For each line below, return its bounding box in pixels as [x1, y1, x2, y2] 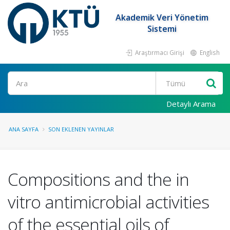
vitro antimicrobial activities [8, 190, 209, 214]
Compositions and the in [8, 167, 189, 191]
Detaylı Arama [166, 99, 216, 109]
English [198, 48, 220, 56]
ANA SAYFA [9, 125, 39, 133]
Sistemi [147, 23, 177, 34]
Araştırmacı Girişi [133, 48, 184, 56]
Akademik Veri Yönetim [116, 12, 209, 23]
